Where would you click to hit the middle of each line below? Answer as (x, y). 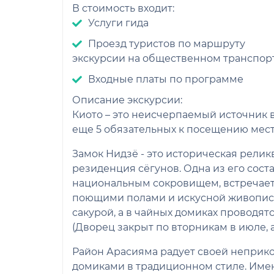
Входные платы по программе (166, 79)
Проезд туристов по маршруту (167, 44)
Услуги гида (118, 23)
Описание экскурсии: (128, 100)
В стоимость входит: (124, 8)
